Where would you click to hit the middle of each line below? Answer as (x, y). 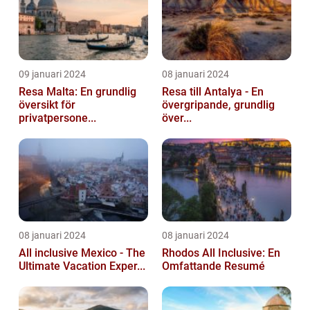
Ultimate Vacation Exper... (82, 266)
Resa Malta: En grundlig (77, 92)
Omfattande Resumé (213, 266)
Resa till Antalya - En (213, 92)
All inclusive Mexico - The (82, 253)
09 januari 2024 (52, 74)
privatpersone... (57, 118)
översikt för (47, 105)
